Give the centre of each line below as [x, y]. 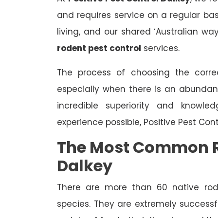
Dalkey [85, 166]
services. [160, 48]
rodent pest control [99, 48]
